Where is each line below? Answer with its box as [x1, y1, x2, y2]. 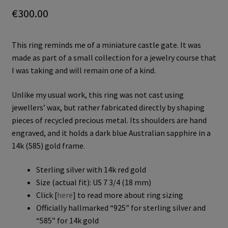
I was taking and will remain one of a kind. [11, 65, 156, 76]
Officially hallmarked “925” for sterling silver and [36, 203, 206, 213]
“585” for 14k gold [36, 215, 99, 226]
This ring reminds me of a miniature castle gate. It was [11, 40, 201, 50]
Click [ [36, 190, 57, 201]
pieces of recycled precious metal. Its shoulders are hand [11, 115, 207, 125]
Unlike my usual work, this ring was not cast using [11, 89, 184, 100]
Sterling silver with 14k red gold [36, 164, 146, 175]
